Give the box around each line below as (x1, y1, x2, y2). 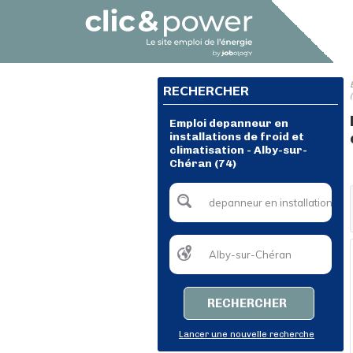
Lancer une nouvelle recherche (179, 329, 314, 340)
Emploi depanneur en (169, 117, 288, 130)
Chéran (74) (169, 157, 236, 170)
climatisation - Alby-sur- (169, 143, 307, 157)
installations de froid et (169, 130, 304, 143)
